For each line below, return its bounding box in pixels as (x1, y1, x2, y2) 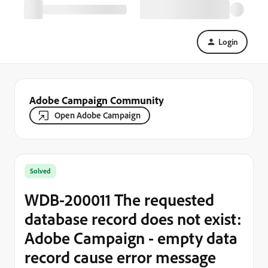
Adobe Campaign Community (29, 93, 164, 106)
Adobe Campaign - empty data (25, 227, 237, 248)
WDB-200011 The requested (25, 189, 214, 210)
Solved (30, 166, 51, 175)
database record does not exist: (25, 208, 242, 229)
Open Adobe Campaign (54, 109, 141, 121)
